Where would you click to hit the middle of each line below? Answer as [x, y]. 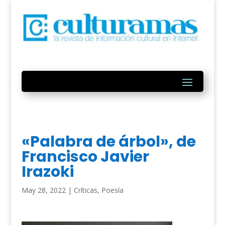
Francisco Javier [85, 157]
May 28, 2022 [43, 190]
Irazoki [47, 172]
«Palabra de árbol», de [108, 142]
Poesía [112, 190]
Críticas [85, 190]
